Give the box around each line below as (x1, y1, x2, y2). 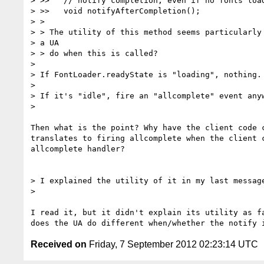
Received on (31, 239, 87, 249)
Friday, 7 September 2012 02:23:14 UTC (87, 239, 258, 249)
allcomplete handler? (31, 144, 125, 153)
